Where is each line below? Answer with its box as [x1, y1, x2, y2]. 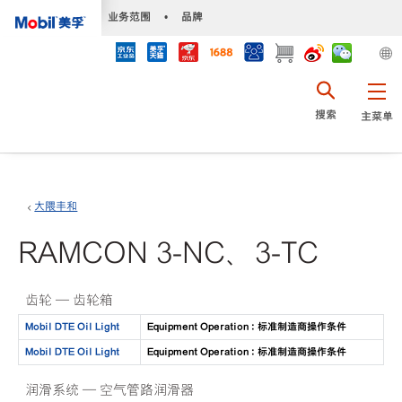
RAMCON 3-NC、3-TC [18, 235, 319, 269]
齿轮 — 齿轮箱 [25, 293, 114, 308]
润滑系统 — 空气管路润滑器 [25, 382, 195, 398]
